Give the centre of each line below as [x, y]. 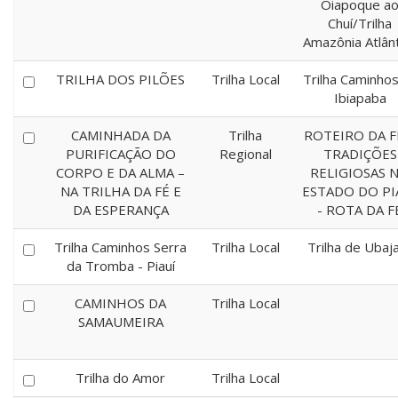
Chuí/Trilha [360, 23]
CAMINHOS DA [120, 303]
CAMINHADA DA [120, 135]
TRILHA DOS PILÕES [120, 79]
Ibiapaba [360, 98]
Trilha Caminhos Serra [120, 247]
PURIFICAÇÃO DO [120, 154]
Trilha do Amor [120, 378]
